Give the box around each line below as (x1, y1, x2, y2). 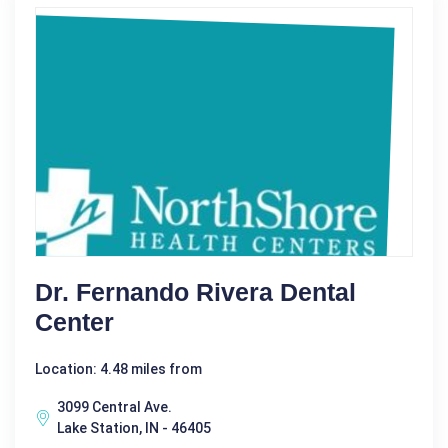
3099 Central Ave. (57, 398, 172, 415)
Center (35, 307, 114, 336)
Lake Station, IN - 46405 (57, 419, 211, 436)
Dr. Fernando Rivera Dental (35, 277, 356, 306)
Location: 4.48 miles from (35, 360, 202, 377)
